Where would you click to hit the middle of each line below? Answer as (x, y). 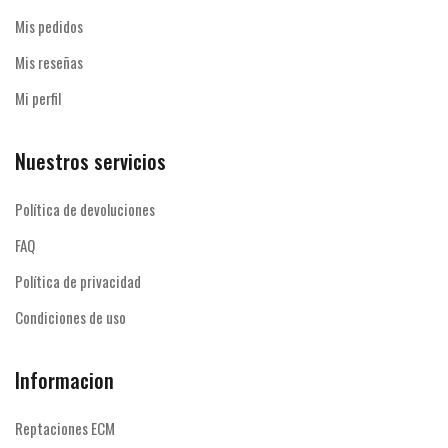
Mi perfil (38, 98)
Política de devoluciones (85, 209)
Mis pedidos (49, 26)
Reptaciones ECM (65, 428)
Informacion (64, 380)
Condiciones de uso (70, 317)
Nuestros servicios (90, 161)
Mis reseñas (49, 62)
